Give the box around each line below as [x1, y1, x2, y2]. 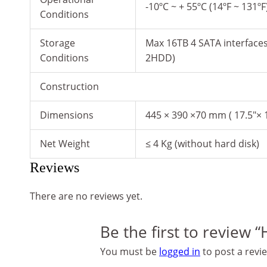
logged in [159, 244, 200, 258]
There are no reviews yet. [30, 190, 142, 203]
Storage [40, 36, 75, 50]
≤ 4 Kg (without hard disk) [145, 137, 259, 151]
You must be [100, 244, 159, 258]
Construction [40, 80, 99, 94]
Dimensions [40, 108, 94, 122]
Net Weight [40, 137, 90, 151]
